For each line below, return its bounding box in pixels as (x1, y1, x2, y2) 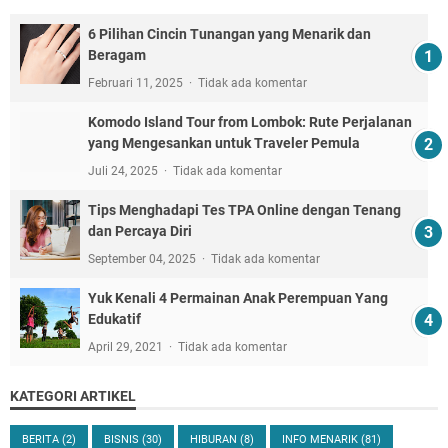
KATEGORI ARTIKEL (10, 388, 136, 404)
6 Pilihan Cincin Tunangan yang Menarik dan (88, 26, 371, 42)
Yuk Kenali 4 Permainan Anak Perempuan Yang (88, 290, 388, 306)
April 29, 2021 (88, 340, 166, 354)
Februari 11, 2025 (88, 76, 186, 90)
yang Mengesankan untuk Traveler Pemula (88, 135, 360, 151)
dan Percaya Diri (88, 223, 192, 239)
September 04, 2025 (88, 252, 199, 266)
